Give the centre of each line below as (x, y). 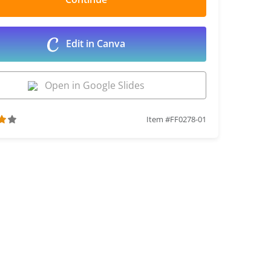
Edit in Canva (94, 44)
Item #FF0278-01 (176, 119)
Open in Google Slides (91, 85)
